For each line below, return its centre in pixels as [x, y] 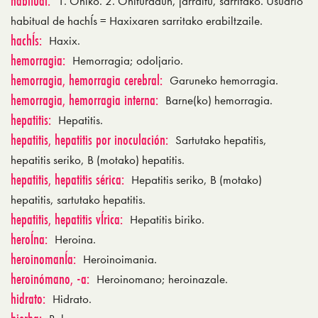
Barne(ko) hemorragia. [219, 100]
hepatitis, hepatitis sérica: [67, 179]
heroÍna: [29, 239]
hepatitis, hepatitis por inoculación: [89, 139]
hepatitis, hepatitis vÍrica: [67, 219]
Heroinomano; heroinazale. [162, 279]
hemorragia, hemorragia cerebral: [87, 80]
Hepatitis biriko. [167, 219]
